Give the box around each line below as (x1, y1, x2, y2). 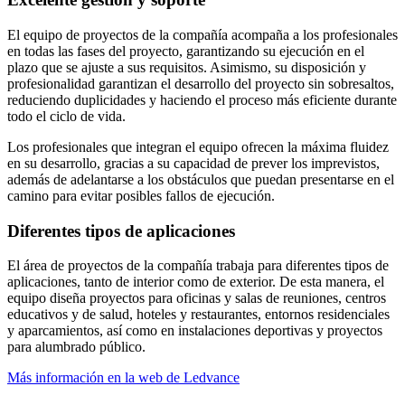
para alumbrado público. (7, 339, 146, 355)
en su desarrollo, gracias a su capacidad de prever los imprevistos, (7, 155, 380, 171)
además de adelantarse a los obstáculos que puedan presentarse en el (7, 171, 394, 187)
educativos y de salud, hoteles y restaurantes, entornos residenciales (7, 306, 390, 323)
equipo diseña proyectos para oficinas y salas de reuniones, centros (7, 290, 386, 306)
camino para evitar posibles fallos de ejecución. (7, 187, 275, 203)
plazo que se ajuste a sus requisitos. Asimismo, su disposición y (7, 59, 366, 75)
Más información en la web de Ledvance (7, 370, 240, 386)
